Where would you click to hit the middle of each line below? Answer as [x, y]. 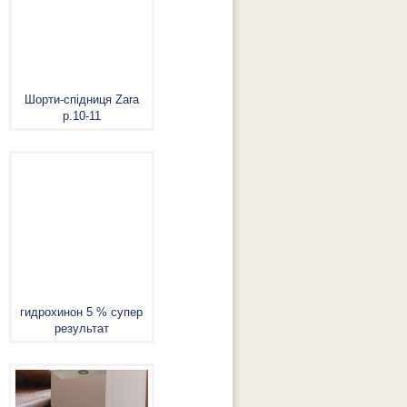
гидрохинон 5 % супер [82, 312]
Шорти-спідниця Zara [81, 99]
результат [81, 328]
